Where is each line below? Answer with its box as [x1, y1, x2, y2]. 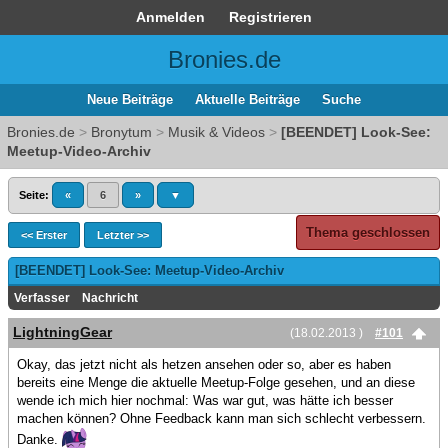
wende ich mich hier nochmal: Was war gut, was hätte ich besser [17, 393, 393, 408]
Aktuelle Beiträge [195, 92, 300, 107]
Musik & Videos [168, 124, 265, 140]
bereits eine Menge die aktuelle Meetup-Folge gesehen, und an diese [17, 375, 415, 390]
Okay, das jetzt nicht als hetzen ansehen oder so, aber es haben [17, 357, 391, 372]
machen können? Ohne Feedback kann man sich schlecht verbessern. [17, 411, 426, 426]
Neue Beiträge [87, 92, 173, 107]
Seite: [19, 189, 49, 201]
